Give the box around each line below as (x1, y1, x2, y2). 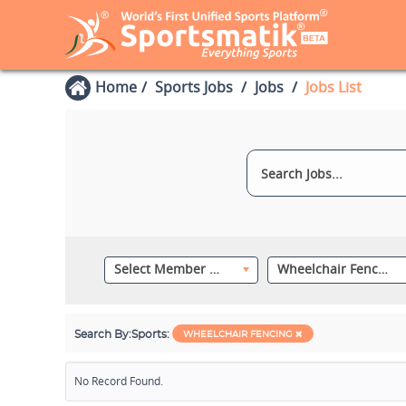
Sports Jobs (155, 77, 233, 97)
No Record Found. (74, 373, 163, 389)
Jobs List (305, 77, 362, 97)
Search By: (74, 329, 131, 340)
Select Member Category (208, 260, 219, 277)
